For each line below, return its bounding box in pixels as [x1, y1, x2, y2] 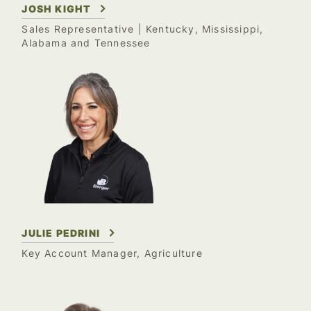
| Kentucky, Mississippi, [134, 24, 264, 35]
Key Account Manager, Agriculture [22, 247, 203, 259]
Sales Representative [22, 24, 135, 35]
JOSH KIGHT [22, 3, 92, 15]
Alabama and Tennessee [22, 37, 151, 49]
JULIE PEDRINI [22, 226, 100, 239]
